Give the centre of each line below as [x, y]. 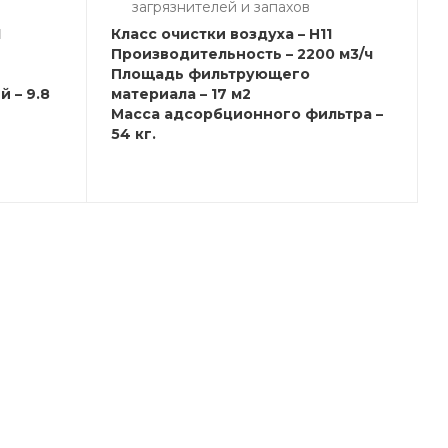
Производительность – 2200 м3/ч [242, 54]
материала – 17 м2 [181, 94]
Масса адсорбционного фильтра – [247, 114]
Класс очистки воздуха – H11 [221, 34]
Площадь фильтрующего [210, 74]
